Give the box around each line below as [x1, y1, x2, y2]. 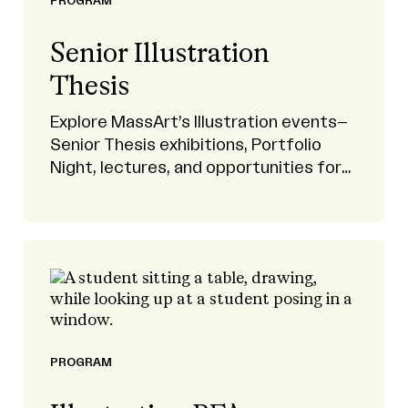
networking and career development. [50, 182, 337, 199]
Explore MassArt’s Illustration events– [50, 114, 348, 130]
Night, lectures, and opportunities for [50, 159, 342, 176]
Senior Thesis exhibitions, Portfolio [50, 137, 321, 153]
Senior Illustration [50, 41, 270, 68]
